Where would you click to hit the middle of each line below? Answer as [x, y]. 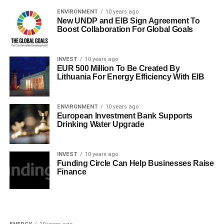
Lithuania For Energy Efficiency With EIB [130, 76]
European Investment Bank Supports [125, 115]
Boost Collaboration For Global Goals [125, 29]
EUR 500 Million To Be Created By [118, 68]
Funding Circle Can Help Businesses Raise [135, 163]
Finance [71, 171]
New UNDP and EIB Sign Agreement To [128, 20]
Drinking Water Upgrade [100, 124]
